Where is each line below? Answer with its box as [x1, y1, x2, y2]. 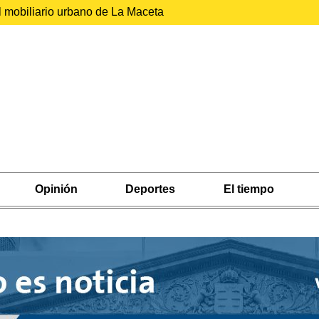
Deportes [125, 183, 176, 195]
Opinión [34, 183, 78, 195]
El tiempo [223, 183, 274, 195]
